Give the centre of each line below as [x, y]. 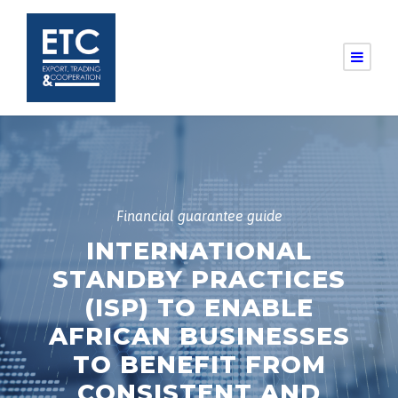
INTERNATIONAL [199, 251]
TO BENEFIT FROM [199, 365]
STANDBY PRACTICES [199, 279]
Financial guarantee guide [199, 216]
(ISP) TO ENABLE [199, 308]
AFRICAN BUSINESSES [199, 336]
